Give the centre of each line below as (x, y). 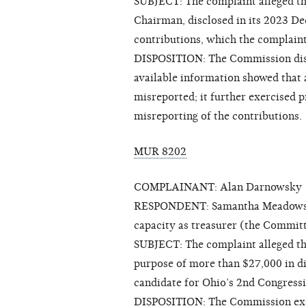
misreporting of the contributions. (218, 116)
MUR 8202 (160, 152)
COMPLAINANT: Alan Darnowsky (218, 187)
